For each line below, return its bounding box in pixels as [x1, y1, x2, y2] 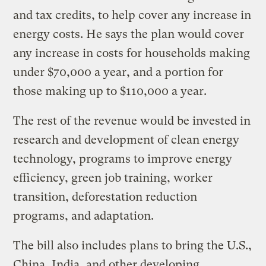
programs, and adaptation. [13, 208, 154, 223]
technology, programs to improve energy [13, 151, 233, 166]
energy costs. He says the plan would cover [13, 27, 245, 41]
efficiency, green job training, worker [13, 170, 213, 185]
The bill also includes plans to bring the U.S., [13, 238, 252, 252]
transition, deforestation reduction [13, 189, 198, 204]
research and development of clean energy [13, 132, 240, 147]
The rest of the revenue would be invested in [13, 113, 251, 128]
